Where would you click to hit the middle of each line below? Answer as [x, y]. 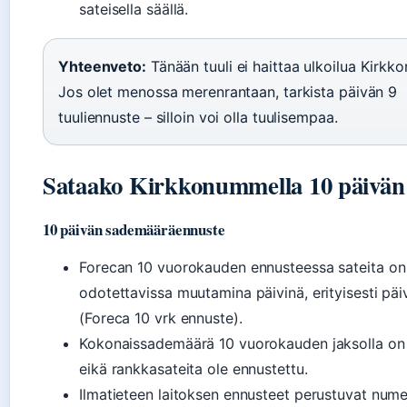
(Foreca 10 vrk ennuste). [161, 318]
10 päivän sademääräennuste [134, 230]
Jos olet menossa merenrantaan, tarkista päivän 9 [228, 92]
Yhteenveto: [102, 67]
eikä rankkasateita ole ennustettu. [194, 369]
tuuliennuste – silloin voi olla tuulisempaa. [198, 118]
